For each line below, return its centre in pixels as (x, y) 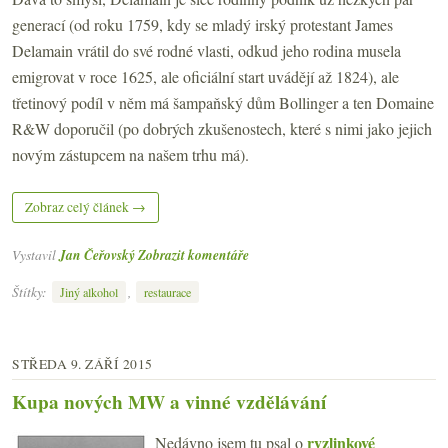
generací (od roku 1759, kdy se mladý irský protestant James (202, 25)
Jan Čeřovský (97, 255)
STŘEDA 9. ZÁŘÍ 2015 (82, 363)
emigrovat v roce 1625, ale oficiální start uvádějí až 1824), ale (205, 77)
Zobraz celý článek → (85, 207)
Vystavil (35, 255)
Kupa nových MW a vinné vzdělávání (169, 401)
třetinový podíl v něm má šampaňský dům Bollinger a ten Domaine (223, 103)
